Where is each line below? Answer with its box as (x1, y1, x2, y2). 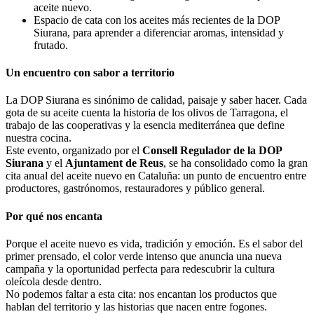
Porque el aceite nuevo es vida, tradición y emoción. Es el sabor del (6, 238, 303, 250)
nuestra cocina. (6, 132, 71, 144)
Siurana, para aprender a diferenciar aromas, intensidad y (34, 26, 284, 39)
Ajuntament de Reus (65, 157, 163, 170)
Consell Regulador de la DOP (142, 144, 282, 157)
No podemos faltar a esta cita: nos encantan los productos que (6, 288, 277, 300)
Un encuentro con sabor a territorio (6, 67, 175, 79)
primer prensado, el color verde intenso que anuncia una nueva (6, 250, 282, 262)
